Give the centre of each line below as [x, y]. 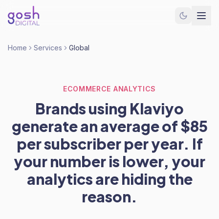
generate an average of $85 [109, 126]
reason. [109, 197]
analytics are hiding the [109, 179]
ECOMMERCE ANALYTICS [109, 89]
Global [79, 48]
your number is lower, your [109, 161]
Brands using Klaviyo [109, 109]
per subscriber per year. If [109, 144]
